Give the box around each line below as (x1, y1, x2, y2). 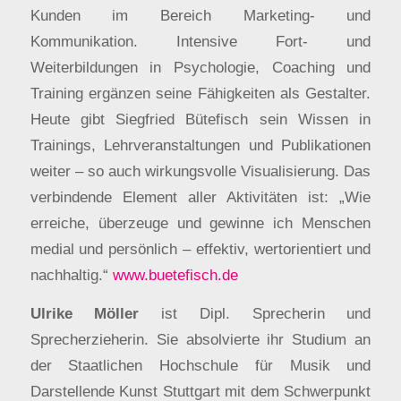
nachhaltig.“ (30, 265, 113, 284)
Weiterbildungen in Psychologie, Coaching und (30, 57, 371, 76)
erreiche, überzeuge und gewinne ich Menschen (30, 213, 371, 232)
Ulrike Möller (30, 304, 140, 323)
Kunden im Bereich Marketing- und (30, 5, 371, 24)
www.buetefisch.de (112, 265, 238, 284)
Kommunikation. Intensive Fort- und (30, 31, 371, 50)
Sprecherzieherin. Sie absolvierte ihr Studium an (30, 330, 371, 349)
